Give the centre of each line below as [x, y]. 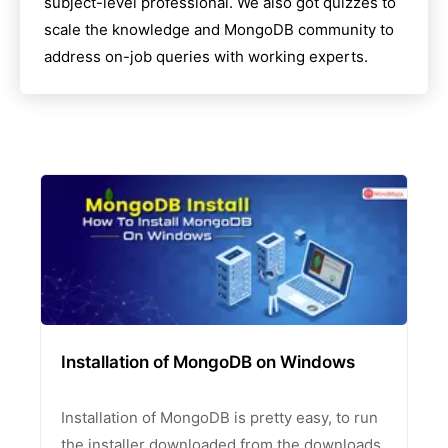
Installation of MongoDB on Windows [208, 362]
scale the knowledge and [132, 29]
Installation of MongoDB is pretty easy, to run [219, 417]
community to [344, 29]
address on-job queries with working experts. [206, 56]
